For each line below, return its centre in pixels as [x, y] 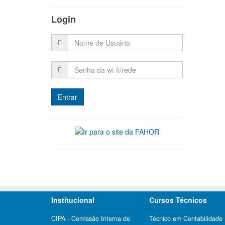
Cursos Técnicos [178, 200]
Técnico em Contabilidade [186, 218]
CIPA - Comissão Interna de [91, 218]
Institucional [73, 200]
